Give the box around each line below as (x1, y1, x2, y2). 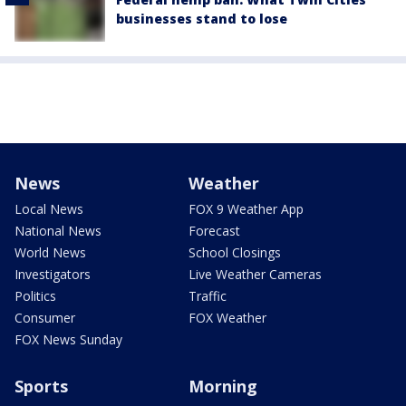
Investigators (14, 265, 91, 283)
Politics (14, 286, 56, 304)
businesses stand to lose (116, 10, 287, 28)
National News (14, 221, 101, 239)
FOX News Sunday (14, 330, 122, 348)
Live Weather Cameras (188, 265, 322, 283)
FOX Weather (188, 308, 266, 326)
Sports (14, 374, 68, 397)
